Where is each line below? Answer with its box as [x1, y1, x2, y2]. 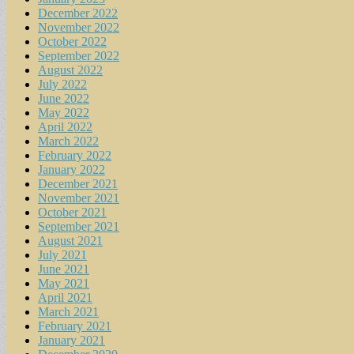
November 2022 [38, 20, 119, 34]
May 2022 [38, 105, 89, 119]
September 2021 [38, 219, 119, 233]
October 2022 [38, 34, 107, 48]
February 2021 [38, 318, 111, 333]
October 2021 [38, 205, 107, 219]
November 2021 [38, 190, 119, 205]
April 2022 [38, 119, 92, 134]
